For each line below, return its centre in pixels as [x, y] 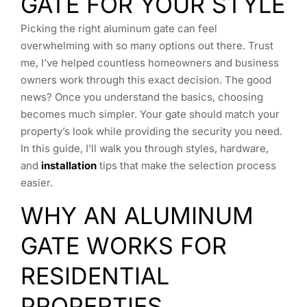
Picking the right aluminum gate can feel [119, 28]
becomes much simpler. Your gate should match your [150, 114]
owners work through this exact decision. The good [146, 80]
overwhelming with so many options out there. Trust [147, 46]
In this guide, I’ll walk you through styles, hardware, [145, 148]
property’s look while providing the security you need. [151, 131]
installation [69, 165]
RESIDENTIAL [95, 276]
